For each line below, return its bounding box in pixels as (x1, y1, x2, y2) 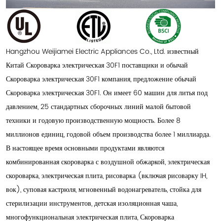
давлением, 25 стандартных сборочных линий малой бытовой (6, 101, 191, 111)
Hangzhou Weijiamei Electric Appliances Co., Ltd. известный (6, 46, 199, 56)
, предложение (130, 74, 175, 84)
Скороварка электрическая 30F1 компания (6, 74, 130, 84)
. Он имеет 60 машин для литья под (100, 87, 208, 98)
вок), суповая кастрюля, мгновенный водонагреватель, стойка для (6, 184, 201, 194)
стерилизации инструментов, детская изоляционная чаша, (6, 198, 178, 208)
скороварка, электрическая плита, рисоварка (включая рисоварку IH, (6, 170, 207, 181)
